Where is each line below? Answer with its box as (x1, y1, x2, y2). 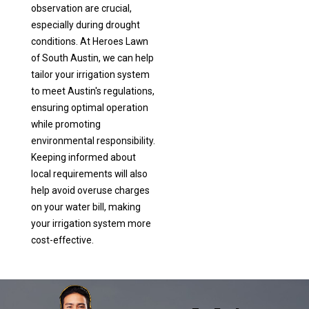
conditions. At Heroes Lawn (30, 36, 148, 48)
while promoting (30, 119, 101, 130)
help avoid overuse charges (30, 185, 150, 197)
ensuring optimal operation (30, 102, 148, 114)
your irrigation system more (30, 218, 151, 230)
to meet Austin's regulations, (30, 86, 154, 97)
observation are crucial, (30, 3, 132, 14)
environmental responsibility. (30, 135, 155, 147)
